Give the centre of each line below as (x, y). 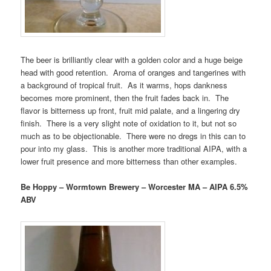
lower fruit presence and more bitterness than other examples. (129, 161)
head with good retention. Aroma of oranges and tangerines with (133, 72)
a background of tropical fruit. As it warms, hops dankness (124, 85)
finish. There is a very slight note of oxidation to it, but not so (129, 123)
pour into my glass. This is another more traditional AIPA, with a (134, 148)
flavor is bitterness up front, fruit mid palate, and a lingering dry (131, 110)
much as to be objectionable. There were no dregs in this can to (133, 135)
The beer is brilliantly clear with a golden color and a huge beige (132, 59)
